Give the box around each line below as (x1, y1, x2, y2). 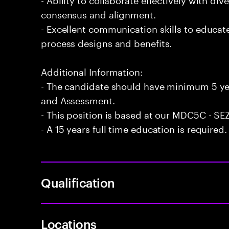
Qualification (41, 174, 115, 191)
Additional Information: (41, 63, 143, 78)
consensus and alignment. (41, 6, 156, 20)
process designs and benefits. (41, 35, 172, 49)
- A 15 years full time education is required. (41, 121, 227, 135)
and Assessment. (41, 92, 115, 106)
